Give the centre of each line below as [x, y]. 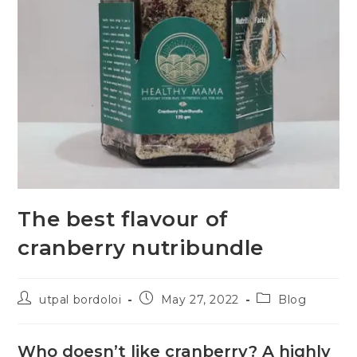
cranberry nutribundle [141, 248]
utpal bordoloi [80, 300]
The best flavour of [123, 220]
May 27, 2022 [200, 300]
